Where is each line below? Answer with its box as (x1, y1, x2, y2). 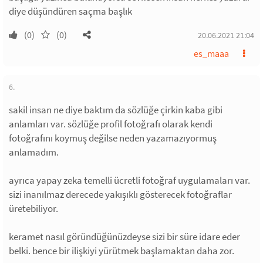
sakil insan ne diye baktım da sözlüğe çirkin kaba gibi (9, 103, 222, 116)
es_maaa (194, 48, 229, 59)
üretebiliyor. (9, 202, 58, 215)
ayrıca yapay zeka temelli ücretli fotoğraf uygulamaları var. (9, 174, 250, 187)
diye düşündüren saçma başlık (9, 5, 132, 18)
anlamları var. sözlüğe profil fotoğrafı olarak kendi (9, 117, 213, 130)
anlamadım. (9, 146, 59, 159)
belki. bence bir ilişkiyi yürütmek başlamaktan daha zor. (9, 244, 234, 257)
